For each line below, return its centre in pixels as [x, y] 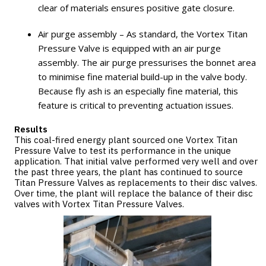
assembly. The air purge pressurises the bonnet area [147, 62]
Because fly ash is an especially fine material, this [138, 91]
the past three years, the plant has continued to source [129, 172]
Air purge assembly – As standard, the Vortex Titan [143, 34]
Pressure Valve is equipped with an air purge [129, 48]
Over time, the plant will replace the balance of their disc [134, 193]
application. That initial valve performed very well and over [136, 161]
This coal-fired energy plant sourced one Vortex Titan [126, 140]
